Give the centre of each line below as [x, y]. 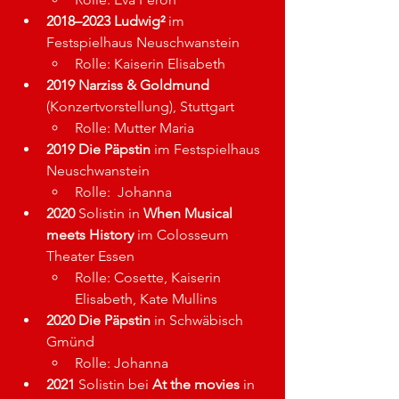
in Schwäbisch [199, 320]
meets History [90, 235]
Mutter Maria [154, 128]
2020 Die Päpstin [98, 320]
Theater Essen [90, 256]
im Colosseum [183, 235]
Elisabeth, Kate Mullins [146, 299]
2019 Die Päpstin [98, 149]
